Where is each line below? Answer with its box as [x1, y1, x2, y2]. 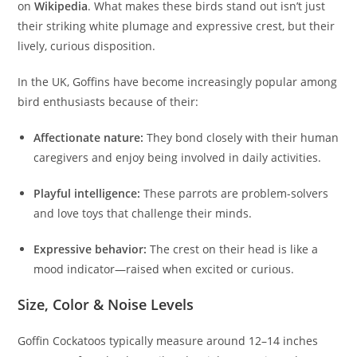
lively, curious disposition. [18, 38, 156, 54]
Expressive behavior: [33, 241, 147, 257]
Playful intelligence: [33, 186, 141, 202]
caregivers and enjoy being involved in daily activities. [33, 150, 322, 166]
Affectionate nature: [33, 130, 144, 146]
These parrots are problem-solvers [140, 186, 329, 202]
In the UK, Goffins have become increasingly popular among [18, 74, 338, 90]
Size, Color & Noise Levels [18, 295, 194, 315]
